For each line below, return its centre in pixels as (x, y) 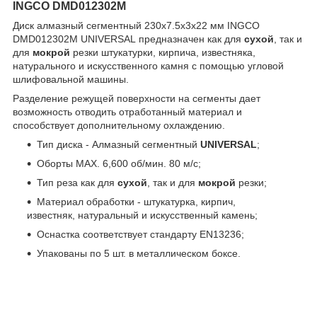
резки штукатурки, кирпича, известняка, (163, 52)
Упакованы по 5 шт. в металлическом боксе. (139, 253)
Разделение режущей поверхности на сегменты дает (137, 98)
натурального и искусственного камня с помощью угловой (148, 65)
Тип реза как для (77, 182)
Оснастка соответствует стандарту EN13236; (140, 234)
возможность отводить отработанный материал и (127, 111)
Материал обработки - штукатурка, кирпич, (136, 201)
